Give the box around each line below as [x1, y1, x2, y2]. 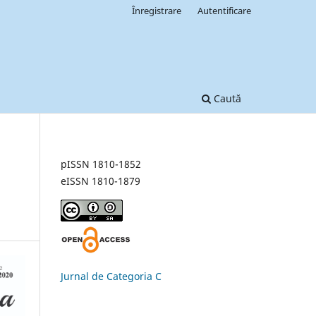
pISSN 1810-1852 [61, 157, 141, 171]
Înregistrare [132, 4, 182, 17]
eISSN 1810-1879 [61, 174, 140, 188]
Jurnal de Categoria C [61, 269, 162, 283]
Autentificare [197, 4, 251, 17]
